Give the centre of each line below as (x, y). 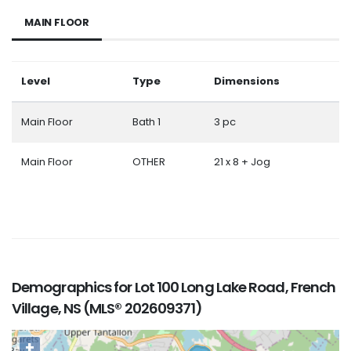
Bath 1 (147, 121)
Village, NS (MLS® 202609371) (107, 308)
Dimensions (247, 81)
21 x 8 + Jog (242, 161)
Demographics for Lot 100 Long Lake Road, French (174, 287)
